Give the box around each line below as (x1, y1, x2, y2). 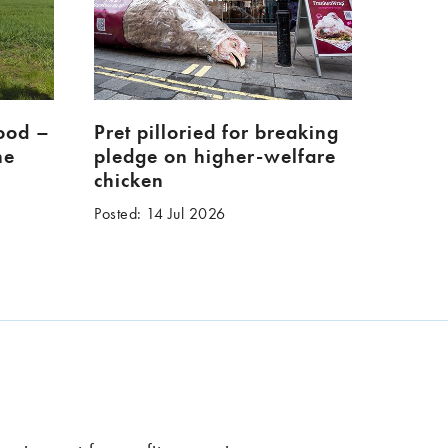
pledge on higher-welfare (94, 143, 337, 170)
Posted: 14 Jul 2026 (94, 203, 226, 225)
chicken (94, 167, 165, 194)
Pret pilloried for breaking (94, 119, 340, 146)
